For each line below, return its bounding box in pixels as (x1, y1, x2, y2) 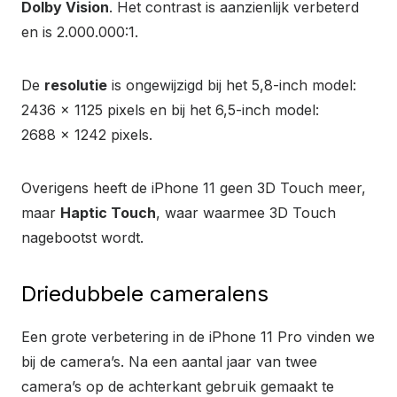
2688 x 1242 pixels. (21, 125, 152, 144)
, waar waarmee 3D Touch (156, 203, 336, 222)
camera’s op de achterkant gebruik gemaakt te (21, 377, 334, 395)
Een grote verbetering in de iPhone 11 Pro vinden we (21, 327, 375, 346)
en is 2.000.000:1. (21, 22, 138, 41)
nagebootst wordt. (21, 228, 144, 246)
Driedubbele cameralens (21, 280, 269, 307)
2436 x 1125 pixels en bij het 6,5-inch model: (21, 100, 319, 119)
